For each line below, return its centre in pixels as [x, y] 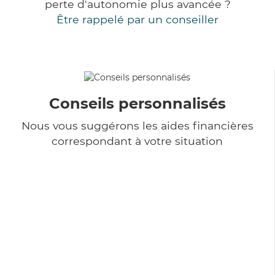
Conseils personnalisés [137, 103]
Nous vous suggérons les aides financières [137, 125]
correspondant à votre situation [137, 141]
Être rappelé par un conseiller [137, 20]
